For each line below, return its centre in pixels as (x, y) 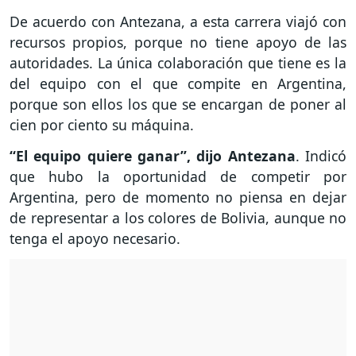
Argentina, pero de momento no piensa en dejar (178, 197)
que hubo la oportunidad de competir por (178, 177)
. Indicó (321, 156)
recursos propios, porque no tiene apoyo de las (178, 43)
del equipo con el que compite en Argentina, (178, 84)
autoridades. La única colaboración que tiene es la (178, 63)
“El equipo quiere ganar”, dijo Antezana (153, 156)
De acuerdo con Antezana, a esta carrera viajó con (178, 22)
